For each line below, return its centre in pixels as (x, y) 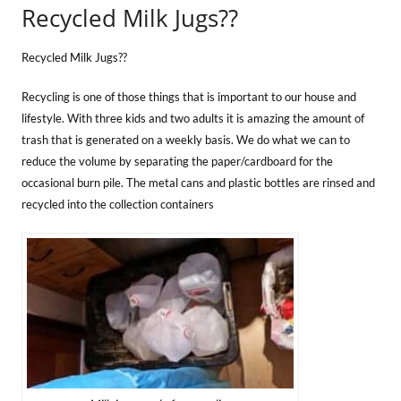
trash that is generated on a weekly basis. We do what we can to (186, 140)
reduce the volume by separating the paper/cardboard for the (177, 161)
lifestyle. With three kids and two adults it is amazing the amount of (193, 118)
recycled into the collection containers (118, 204)
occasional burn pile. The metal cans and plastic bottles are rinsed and (198, 183)
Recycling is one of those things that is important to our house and (189, 97)
